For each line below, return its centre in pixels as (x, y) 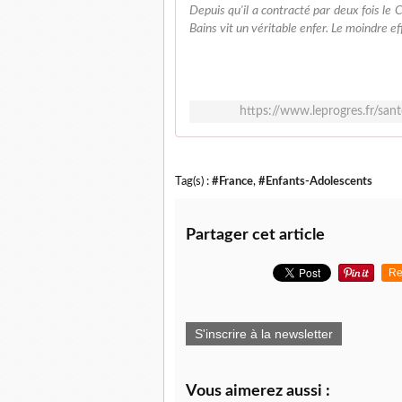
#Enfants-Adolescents (315, 181)
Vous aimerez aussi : (258, 391)
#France (232, 181)
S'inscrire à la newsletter (264, 334)
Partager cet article (255, 235)
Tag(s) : (193, 181)
